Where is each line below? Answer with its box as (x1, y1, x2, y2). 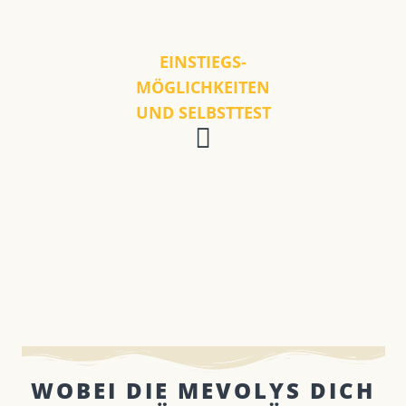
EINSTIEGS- (159, 50, 246, 72)
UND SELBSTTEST (135, 101, 271, 123)
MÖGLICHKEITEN (136, 75, 270, 98)
